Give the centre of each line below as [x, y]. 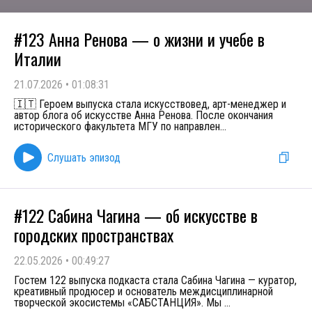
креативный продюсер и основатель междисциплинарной [143, 291]
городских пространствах [94, 235]
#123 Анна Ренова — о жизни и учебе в [139, 39]
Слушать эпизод [84, 157]
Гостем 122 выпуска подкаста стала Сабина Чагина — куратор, [155, 280]
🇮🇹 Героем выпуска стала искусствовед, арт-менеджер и [150, 104]
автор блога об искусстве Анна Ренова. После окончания [143, 115]
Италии [38, 58]
